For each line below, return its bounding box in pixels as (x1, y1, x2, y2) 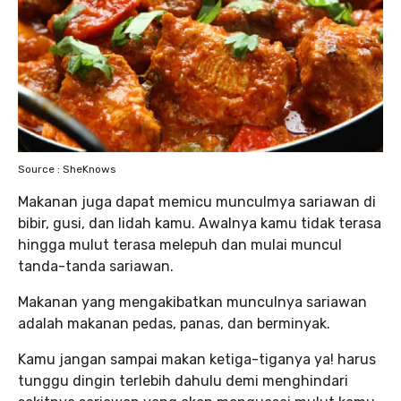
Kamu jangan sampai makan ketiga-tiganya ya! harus (18, 351, 376, 369)
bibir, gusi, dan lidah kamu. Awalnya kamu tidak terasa (18, 215, 381, 233)
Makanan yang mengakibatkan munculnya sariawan (18, 294, 367, 311)
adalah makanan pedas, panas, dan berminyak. (18, 315, 330, 333)
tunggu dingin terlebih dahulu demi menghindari (18, 372, 348, 390)
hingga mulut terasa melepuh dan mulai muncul (18, 236, 342, 254)
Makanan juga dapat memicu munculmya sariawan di (18, 193, 376, 211)
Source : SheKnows (18, 163, 116, 176)
